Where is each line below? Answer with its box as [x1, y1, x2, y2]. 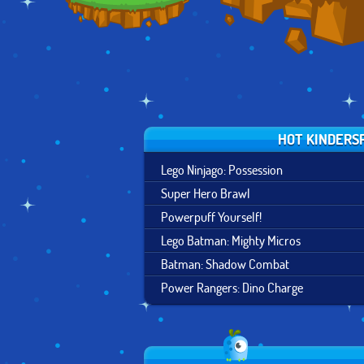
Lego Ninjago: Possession [161, 161, 283, 178]
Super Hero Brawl [161, 184, 250, 201]
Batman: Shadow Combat [161, 255, 289, 272]
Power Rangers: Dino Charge [161, 279, 303, 296]
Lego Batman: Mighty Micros [161, 232, 301, 249]
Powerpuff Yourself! [161, 208, 262, 225]
